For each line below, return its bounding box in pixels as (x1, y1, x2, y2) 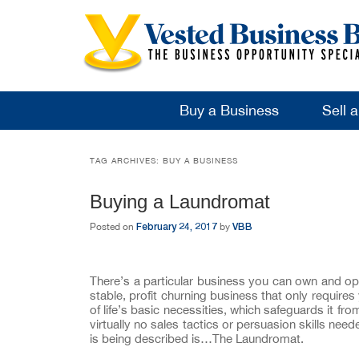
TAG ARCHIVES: (90, 155, 163, 165)
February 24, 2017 (136, 220, 217, 232)
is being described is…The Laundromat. (90, 331, 304, 345)
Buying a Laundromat (90, 191, 270, 212)
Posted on (90, 221, 136, 232)
